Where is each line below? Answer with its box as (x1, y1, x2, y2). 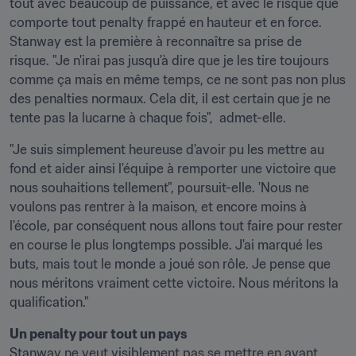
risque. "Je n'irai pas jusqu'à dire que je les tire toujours (10, 52, 329, 68)
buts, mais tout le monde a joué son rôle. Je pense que (10, 256, 331, 272)
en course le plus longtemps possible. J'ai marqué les (10, 237, 323, 253)
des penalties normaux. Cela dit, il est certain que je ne (10, 91, 331, 106)
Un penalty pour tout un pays (10, 326, 188, 342)
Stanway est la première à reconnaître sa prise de (10, 33, 302, 49)
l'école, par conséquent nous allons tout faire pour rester (10, 218, 342, 234)
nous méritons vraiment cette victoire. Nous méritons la (10, 275, 339, 291)
